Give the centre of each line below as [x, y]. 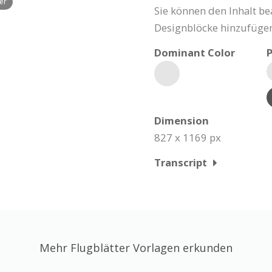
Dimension [182, 121]
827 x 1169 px [188, 138]
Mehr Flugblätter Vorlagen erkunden [136, 248]
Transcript [181, 162]
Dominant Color [195, 53]
